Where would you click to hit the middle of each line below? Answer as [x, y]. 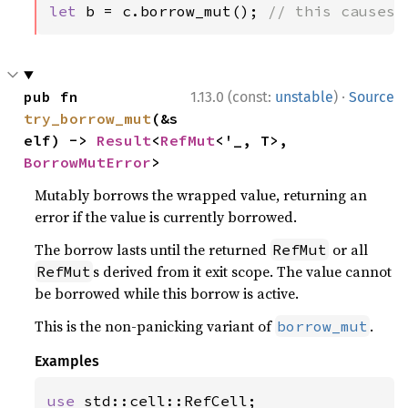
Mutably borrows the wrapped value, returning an [201, 195]
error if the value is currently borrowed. [166, 217]
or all [349, 250]
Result [124, 140]
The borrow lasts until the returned [153, 250]
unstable [304, 97]
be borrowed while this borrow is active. [167, 293]
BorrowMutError [88, 162]
